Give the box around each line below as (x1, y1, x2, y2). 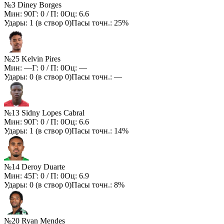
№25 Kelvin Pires (4, 54, 60, 63)
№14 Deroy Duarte (4, 162, 65, 171)
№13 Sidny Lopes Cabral (4, 108, 84, 117)
